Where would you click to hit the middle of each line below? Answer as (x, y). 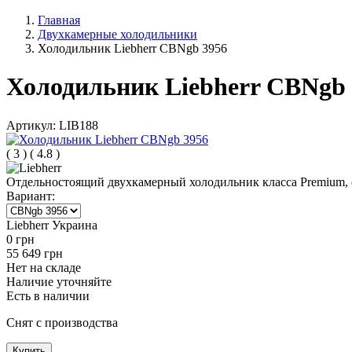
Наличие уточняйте (59, 281)
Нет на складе (44, 267)
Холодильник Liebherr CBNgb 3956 (132, 48)
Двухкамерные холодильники (117, 34)
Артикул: (33, 125)
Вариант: (31, 196)
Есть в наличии (48, 295)
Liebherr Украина (52, 225)
